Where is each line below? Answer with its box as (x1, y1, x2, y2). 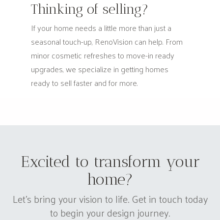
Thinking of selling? (30, 1, 148, 17)
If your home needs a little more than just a (30, 21, 171, 35)
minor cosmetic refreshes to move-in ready (30, 48, 174, 62)
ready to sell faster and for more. (30, 76, 138, 90)
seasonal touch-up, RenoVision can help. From (30, 34, 183, 49)
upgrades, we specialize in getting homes (30, 62, 168, 76)
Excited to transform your (20, 152, 200, 171)
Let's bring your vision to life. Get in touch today (12, 190, 208, 208)
